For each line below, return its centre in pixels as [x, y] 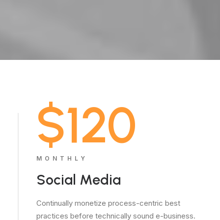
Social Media [79, 179]
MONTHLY [62, 158]
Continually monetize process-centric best [108, 203]
